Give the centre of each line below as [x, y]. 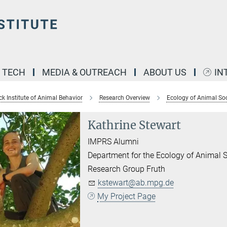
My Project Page [127, 196]
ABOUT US [165, 72]
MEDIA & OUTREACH [84, 72]
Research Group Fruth [127, 169]
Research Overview [124, 98]
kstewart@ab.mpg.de [136, 183]
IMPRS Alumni [113, 142]
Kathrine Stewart [135, 125]
